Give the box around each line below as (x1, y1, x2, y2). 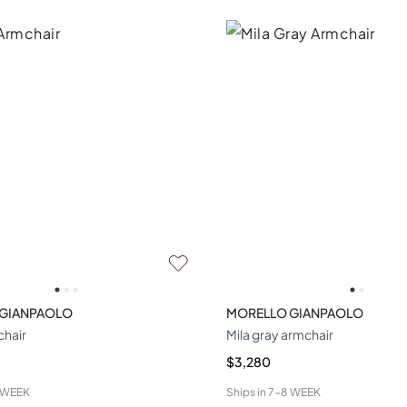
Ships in (226, 384, 267, 399)
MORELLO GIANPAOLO (226, 303, 364, 321)
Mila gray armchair (226, 325, 334, 342)
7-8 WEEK (268, 384, 322, 399)
